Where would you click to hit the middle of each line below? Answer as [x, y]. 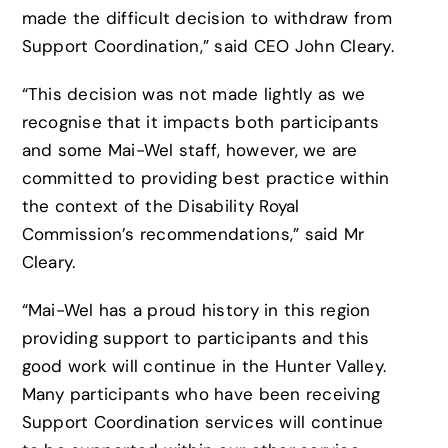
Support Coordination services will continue [202, 421]
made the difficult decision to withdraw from [206, 17]
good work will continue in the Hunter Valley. [204, 365]
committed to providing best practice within [205, 177]
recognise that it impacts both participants [200, 121]
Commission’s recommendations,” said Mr [193, 233]
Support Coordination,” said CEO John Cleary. [207, 45]
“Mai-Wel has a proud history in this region [196, 309]
